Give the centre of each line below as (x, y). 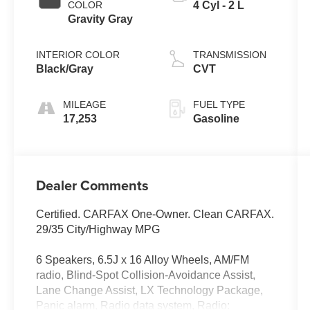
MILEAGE (85, 105)
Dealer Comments (93, 185)
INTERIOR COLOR (78, 55)
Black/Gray (65, 69)
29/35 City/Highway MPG (98, 230)
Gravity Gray (101, 19)
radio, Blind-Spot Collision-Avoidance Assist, (146, 275)
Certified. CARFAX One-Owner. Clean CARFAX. (155, 215)
